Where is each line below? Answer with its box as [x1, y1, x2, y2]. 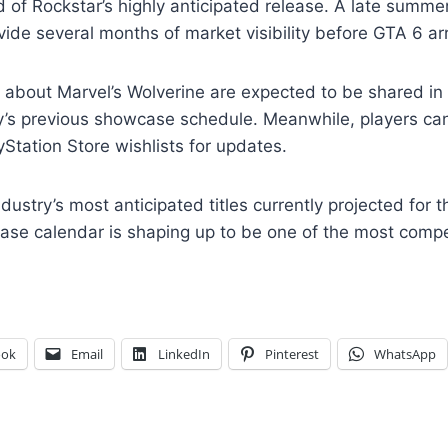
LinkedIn [158, 344, 210, 363]
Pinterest [265, 344, 319, 363]
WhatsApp [374, 344, 436, 363]
